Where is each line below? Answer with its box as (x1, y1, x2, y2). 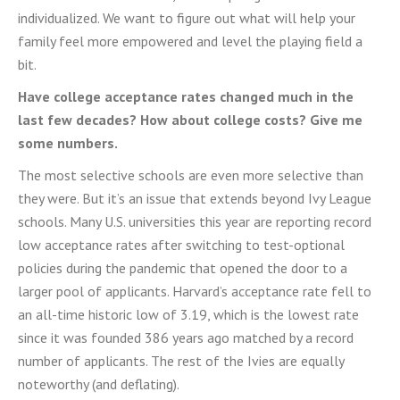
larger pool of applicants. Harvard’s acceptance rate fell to (18, 282, 371, 300)
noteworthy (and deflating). (18, 375, 182, 393)
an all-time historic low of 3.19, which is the (18, 305, 284, 323)
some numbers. (18, 134, 118, 152)
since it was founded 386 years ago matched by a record (18, 329, 354, 346)
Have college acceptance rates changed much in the (18, 87, 354, 105)
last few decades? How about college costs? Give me (18, 111, 362, 129)
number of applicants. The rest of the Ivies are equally (18, 352, 344, 370)
